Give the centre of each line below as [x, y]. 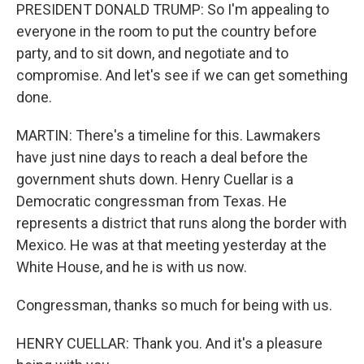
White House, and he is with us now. [132, 267]
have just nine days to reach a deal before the [162, 157]
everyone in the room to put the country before [167, 31]
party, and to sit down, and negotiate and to [152, 53]
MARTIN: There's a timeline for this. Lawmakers [169, 135]
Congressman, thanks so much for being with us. [174, 305]
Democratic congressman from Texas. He [152, 201]
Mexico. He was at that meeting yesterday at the [171, 245]
